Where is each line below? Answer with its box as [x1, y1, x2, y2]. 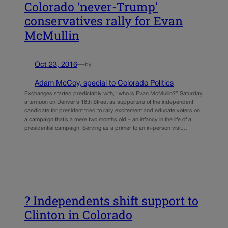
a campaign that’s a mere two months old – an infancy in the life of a [24, 117, 191, 122]
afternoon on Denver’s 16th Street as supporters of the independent [24, 99, 193, 105]
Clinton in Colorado [24, 207, 132, 223]
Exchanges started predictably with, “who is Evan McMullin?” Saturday [24, 91, 203, 96]
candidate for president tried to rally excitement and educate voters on [24, 108, 200, 113]
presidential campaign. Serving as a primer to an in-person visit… [24, 125, 187, 131]
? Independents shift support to [24, 193, 198, 209]
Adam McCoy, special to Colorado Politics [35, 80, 174, 87]
